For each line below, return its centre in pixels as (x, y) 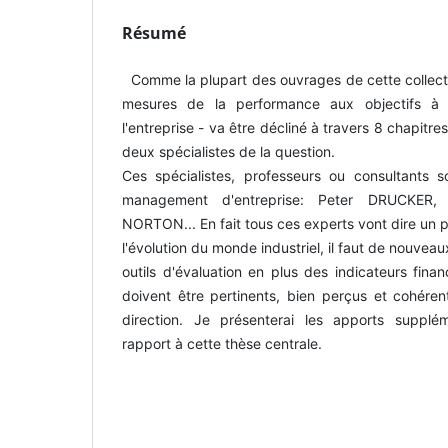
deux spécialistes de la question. (228, 151)
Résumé (154, 32)
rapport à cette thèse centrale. (222, 343)
